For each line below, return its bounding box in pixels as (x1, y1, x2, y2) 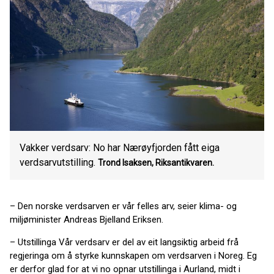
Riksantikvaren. (155, 158, 214, 168)
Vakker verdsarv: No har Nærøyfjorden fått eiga (20, 142, 220, 154)
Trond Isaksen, (98, 158, 154, 168)
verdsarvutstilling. (20, 157, 95, 168)
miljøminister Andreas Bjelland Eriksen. (10, 214, 163, 225)
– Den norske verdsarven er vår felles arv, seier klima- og (10, 201, 237, 212)
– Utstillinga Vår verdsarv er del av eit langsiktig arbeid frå (10, 237, 239, 248)
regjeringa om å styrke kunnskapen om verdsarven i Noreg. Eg (10, 250, 257, 261)
